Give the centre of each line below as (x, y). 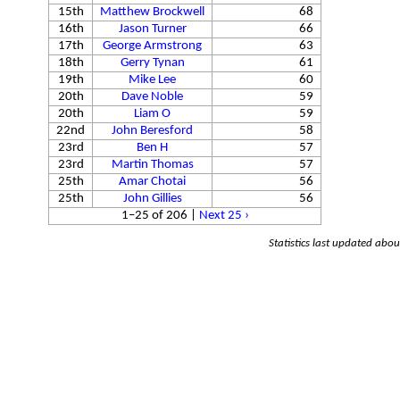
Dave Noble (152, 96)
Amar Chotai (152, 181)
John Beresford (152, 130)
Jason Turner (152, 29)
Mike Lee (152, 79)
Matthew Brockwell (152, 12)
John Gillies (152, 198)
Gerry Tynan (152, 62)
